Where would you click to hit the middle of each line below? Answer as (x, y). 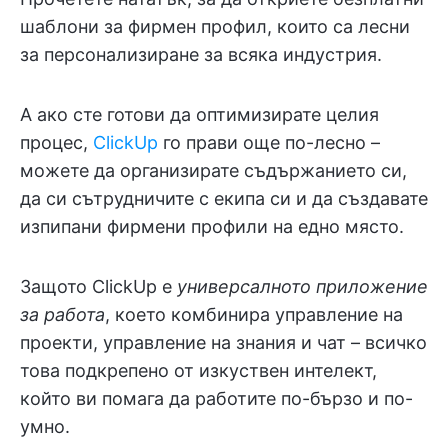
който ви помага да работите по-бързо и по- (216, 398)
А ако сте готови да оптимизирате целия (199, 114)
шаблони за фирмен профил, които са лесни (215, 26)
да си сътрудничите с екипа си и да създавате (224, 198)
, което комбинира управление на (254, 314)
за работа (62, 314)
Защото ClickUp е (98, 286)
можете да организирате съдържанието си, (213, 170)
